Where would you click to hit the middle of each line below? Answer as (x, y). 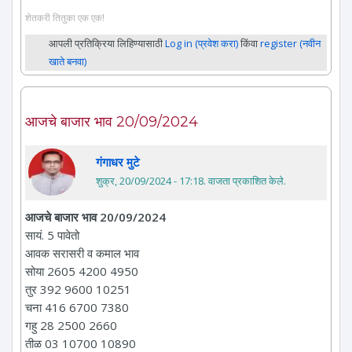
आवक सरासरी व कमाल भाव (82, 253)
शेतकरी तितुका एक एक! (65, 18)
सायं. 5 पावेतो (52, 235)
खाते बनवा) (68, 62)
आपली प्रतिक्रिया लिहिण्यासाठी (107, 44)
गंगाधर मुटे (118, 162)
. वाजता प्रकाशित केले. (245, 181)
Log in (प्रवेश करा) (202, 44)
